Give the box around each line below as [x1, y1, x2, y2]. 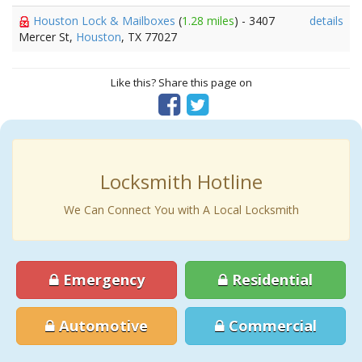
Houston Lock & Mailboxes [33, 13, 179, 28]
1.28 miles [182, 13, 234, 28]
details [309, 13, 343, 28]
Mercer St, [19, 29, 76, 44]
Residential [228, 270, 313, 289]
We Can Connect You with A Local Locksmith [63, 202, 299, 217]
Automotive [55, 316, 148, 335]
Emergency [58, 270, 145, 289]
